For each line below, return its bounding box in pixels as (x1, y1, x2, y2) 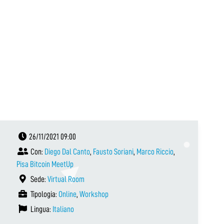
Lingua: (29, 205, 52, 214)
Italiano (52, 205, 74, 214)
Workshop (79, 190, 108, 199)
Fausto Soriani (93, 147, 133, 156)
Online (58, 190, 76, 199)
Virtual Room (47, 175, 84, 184)
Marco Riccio (136, 147, 173, 156)
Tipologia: (29, 190, 58, 199)
